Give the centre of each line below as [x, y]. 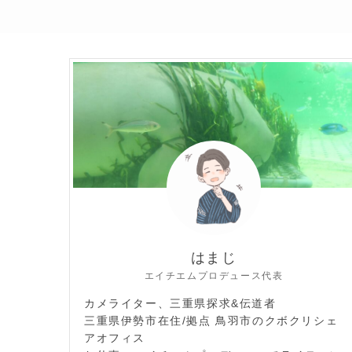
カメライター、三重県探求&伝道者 [180, 304]
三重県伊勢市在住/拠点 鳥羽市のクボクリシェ [211, 321]
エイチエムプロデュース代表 [214, 276]
